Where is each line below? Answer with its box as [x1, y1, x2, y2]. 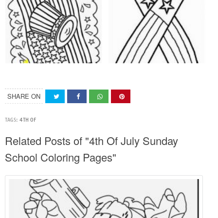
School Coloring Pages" [5, 149, 116, 164]
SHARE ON [7, 91, 40, 101]
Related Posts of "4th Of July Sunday [5, 133, 178, 148]
